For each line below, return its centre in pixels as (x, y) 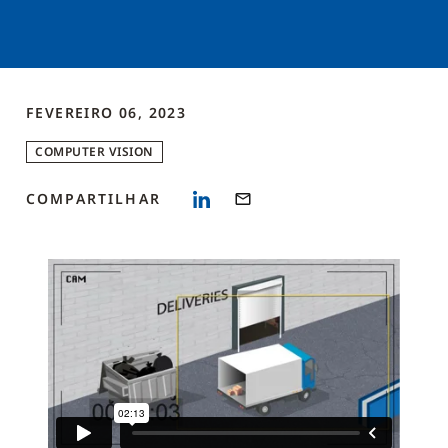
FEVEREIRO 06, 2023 (106, 112)
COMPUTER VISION (94, 151)
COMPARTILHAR (93, 198)
